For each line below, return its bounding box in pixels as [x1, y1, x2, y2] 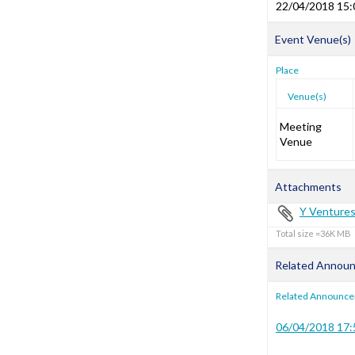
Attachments [275, 180, 342, 193]
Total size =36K [276, 228, 335, 239]
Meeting [280, 120, 322, 133]
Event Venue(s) [275, 32, 351, 46]
